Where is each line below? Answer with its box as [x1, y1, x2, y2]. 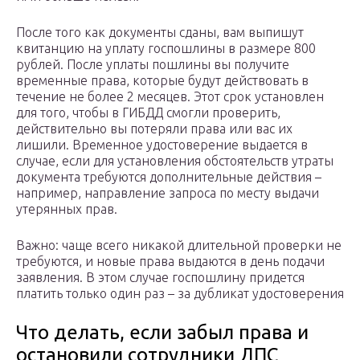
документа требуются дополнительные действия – [16, 170, 321, 185]
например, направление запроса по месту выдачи [16, 186, 319, 201]
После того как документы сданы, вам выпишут [16, 25, 304, 40]
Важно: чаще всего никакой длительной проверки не [16, 238, 342, 253]
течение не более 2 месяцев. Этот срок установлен [16, 89, 324, 104]
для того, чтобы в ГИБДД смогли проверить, [16, 105, 280, 121]
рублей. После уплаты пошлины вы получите [16, 57, 289, 72]
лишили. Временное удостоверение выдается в [16, 137, 308, 153]
